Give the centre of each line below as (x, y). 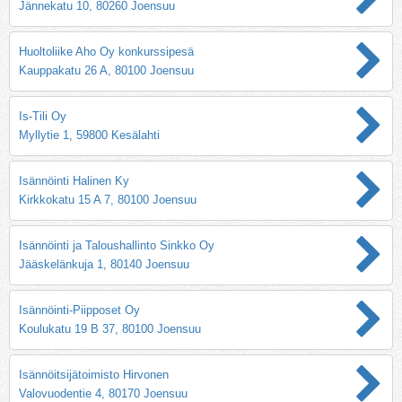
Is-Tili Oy (43, 116)
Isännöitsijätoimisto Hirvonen (94, 374)
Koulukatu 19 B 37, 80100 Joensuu (110, 328)
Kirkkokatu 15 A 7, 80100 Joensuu (108, 199)
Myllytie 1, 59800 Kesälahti (89, 135)
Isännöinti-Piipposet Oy (79, 310)
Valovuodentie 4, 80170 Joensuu (103, 393)
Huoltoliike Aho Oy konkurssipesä (106, 51)
